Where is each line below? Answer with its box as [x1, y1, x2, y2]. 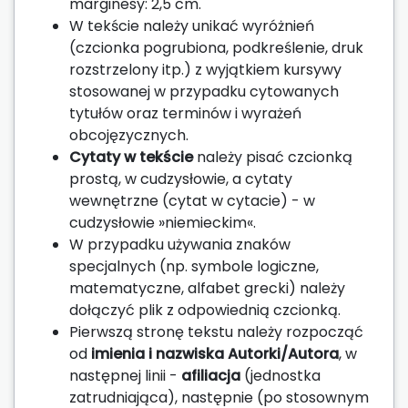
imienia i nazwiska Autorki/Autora [91, 342, 339, 364]
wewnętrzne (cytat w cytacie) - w [69, 189, 315, 211]
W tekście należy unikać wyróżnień [69, 15, 314, 36]
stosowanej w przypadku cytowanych [69, 80, 339, 102]
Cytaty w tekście [69, 146, 193, 168]
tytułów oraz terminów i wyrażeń [69, 102, 301, 124]
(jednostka [240, 364, 321, 386]
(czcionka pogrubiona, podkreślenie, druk [69, 36, 363, 58]
